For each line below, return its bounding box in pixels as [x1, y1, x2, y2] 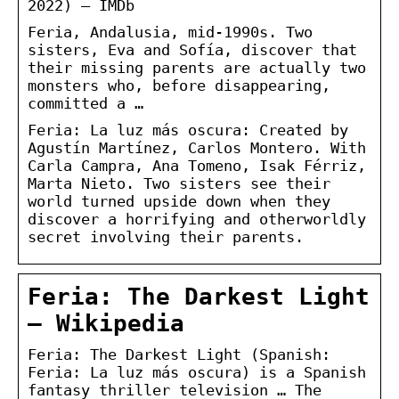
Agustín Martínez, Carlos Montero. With [28, 138, 366, 157]
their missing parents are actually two [28, 58, 366, 77]
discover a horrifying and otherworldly [28, 209, 366, 228]
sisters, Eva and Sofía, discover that [28, 40, 357, 59]
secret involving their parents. [28, 227, 304, 246]
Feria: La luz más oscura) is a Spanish [28, 362, 366, 381]
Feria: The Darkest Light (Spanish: [28, 345, 330, 363]
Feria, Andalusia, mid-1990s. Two [28, 22, 313, 41]
